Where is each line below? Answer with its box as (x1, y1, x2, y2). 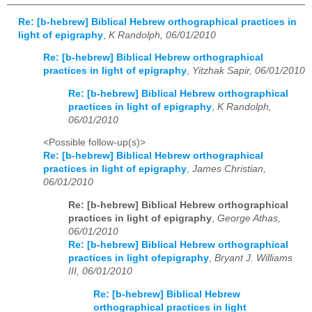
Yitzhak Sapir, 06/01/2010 (192, 65, 305, 77)
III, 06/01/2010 (68, 266, 132, 277)
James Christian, (192, 164, 266, 175)
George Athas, (217, 213, 281, 224)
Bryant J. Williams (214, 253, 292, 264)
